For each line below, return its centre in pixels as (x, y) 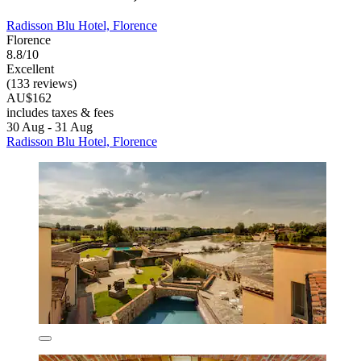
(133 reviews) (41, 83)
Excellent (30, 68)
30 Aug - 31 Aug (50, 127)
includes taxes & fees (60, 112)
